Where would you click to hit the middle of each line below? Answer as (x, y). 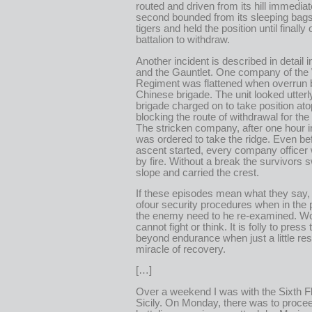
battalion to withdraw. (183, 40)
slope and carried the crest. (197, 172)
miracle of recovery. (181, 250)
